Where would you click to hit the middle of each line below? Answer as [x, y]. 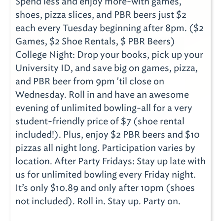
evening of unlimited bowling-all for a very [104, 108]
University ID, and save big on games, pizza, [107, 68]
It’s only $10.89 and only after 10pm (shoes [105, 188]
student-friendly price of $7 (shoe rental [100, 121]
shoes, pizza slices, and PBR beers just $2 [101, 15]
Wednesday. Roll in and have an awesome [102, 94]
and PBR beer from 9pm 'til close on [90, 81]
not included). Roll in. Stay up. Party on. [98, 201]
